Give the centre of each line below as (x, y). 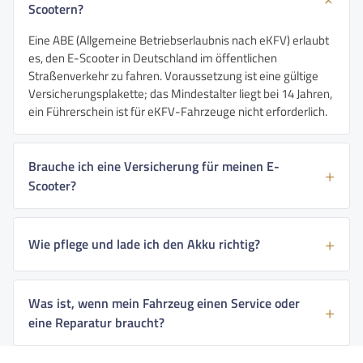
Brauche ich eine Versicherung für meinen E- (154, 166)
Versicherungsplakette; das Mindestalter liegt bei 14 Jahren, (180, 93)
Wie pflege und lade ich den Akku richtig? (144, 244)
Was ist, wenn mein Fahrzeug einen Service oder (164, 303)
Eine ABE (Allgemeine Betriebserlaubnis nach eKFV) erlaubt (179, 40)
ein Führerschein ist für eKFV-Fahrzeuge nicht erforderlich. (178, 111)
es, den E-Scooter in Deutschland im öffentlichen (153, 58)
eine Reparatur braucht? (96, 322)
